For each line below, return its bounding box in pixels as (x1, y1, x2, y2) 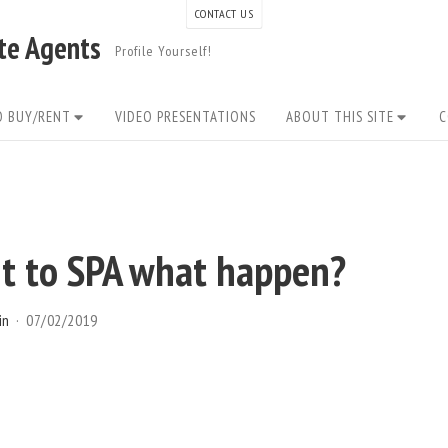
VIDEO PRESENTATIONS (115, 107, 257, 127)
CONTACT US (194, 6, 254, 21)
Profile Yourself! (115, 42, 213, 61)
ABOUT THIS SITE (286, 107, 395, 127)
